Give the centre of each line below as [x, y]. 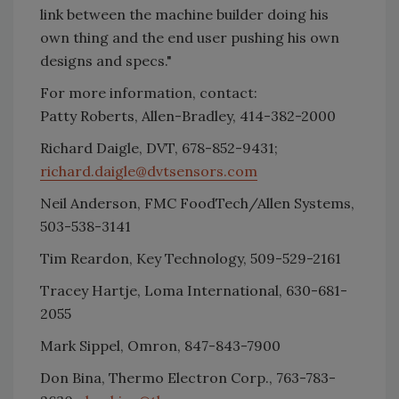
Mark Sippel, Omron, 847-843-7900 [160, 346]
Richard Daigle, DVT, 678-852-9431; [159, 148]
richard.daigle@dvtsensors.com [149, 171]
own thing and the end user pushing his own [190, 37]
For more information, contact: [149, 93]
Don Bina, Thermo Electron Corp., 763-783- [188, 378]
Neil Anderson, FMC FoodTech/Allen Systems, [197, 203]
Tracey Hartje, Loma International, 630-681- [194, 290]
